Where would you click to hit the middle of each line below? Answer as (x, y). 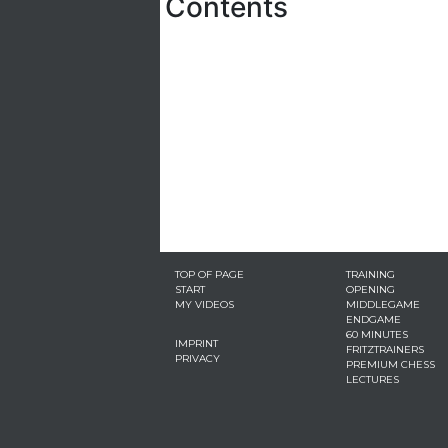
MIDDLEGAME (382, 304)
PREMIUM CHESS (390, 364)
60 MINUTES (376, 334)
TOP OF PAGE (209, 274)
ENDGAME (373, 319)
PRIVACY (197, 358)
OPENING (370, 289)
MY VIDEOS (204, 304)
